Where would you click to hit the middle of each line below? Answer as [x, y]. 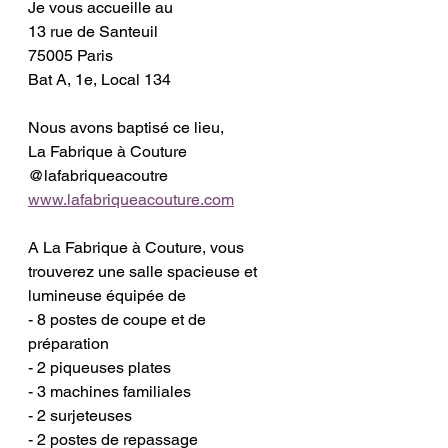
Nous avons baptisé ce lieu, [128, 128]
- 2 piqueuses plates [101, 368]
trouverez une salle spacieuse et [144, 272]
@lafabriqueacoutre [100, 176]
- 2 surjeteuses [82, 416]
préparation [70, 344]
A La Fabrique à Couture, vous [138, 248]
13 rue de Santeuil [95, 32]
